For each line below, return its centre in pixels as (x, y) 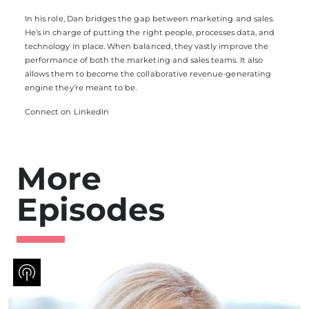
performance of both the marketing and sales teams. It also (144, 60)
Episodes (91, 210)
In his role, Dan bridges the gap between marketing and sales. (150, 18)
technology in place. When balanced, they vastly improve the (147, 46)
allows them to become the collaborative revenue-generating (148, 73)
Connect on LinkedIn (67, 111)
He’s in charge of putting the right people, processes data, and (150, 32)
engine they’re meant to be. (81, 87)
